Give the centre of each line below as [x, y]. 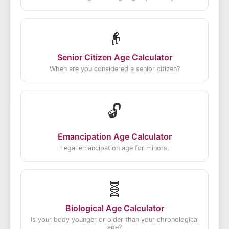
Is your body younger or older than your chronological [114, 220]
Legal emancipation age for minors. [114, 148]
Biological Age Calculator [114, 208]
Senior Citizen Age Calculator [114, 57]
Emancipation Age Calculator [114, 136]
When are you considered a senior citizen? [114, 69]
